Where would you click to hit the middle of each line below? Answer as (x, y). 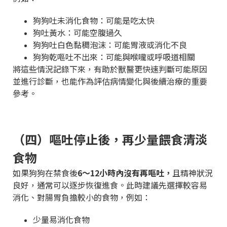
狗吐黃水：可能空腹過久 (78, 32)
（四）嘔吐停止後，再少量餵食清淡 (110, 139)
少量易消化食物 (61, 219)
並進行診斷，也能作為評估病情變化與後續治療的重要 (110, 81)
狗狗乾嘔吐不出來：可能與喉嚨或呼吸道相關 (114, 56)
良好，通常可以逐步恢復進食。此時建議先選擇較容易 (110, 185)
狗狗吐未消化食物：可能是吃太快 (94, 20)
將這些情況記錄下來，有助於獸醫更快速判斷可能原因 (110, 69)
